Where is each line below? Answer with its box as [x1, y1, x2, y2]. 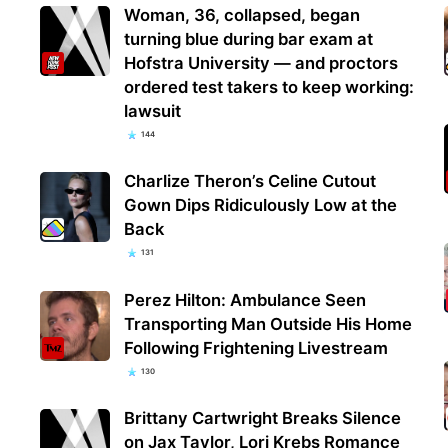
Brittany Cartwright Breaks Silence [124, 407, 402, 428]
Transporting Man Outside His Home [124, 313, 413, 334]
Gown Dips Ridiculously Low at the [124, 195, 398, 216]
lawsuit [124, 101, 182, 122]
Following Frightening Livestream [124, 337, 389, 358]
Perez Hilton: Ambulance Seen [124, 289, 367, 310]
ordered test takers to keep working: [124, 77, 415, 98]
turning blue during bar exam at [124, 29, 374, 50]
